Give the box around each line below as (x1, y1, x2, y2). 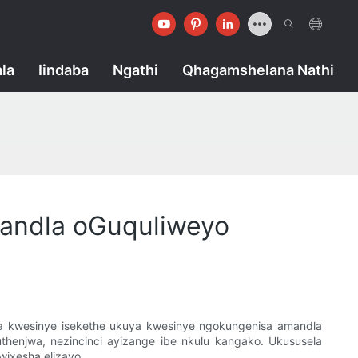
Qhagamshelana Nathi (182, 62, 334, 78)
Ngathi (113, 62, 158, 78)
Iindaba (38, 62, 89, 78)
